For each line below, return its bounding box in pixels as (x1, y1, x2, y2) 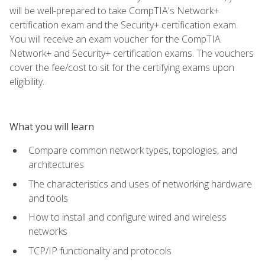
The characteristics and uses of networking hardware (28, 177, 252, 190)
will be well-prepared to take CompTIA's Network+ (9, 4, 219, 17)
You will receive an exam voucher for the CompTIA (9, 32, 221, 46)
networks (28, 225, 67, 238)
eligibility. (9, 75, 44, 88)
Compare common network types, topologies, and (28, 143, 237, 157)
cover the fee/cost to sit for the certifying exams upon (9, 60, 234, 74)
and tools (28, 191, 68, 205)
